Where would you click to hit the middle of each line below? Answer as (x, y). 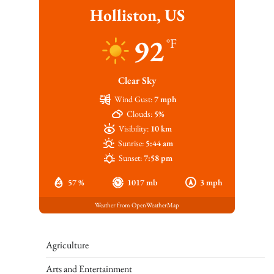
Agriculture (67, 245)
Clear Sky (137, 80)
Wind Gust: (133, 99)
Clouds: (139, 113)
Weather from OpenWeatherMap (137, 205)
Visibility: (134, 128)
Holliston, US (137, 15)
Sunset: (130, 157)
